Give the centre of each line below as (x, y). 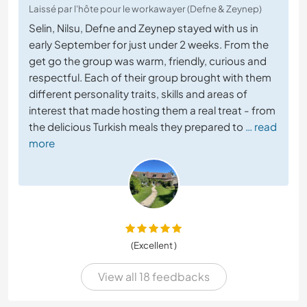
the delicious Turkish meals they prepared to (136, 127)
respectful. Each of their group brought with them (150, 77)
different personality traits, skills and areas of (138, 94)
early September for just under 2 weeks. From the (149, 45)
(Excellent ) (153, 245)
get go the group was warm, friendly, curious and (148, 61)
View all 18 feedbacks (153, 277)
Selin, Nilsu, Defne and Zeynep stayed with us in (144, 28)
